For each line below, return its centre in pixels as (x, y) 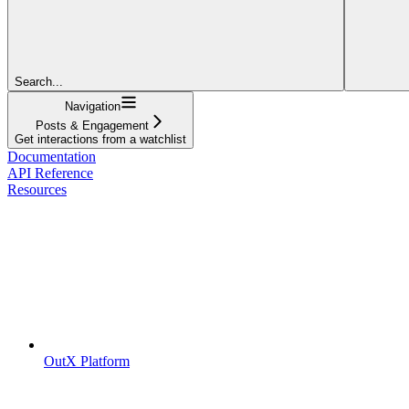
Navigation (92, 106)
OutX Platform (87, 361)
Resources (37, 189)
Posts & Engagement (92, 125)
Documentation (52, 156)
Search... (39, 81)
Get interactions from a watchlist (100, 139)
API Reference (50, 173)
